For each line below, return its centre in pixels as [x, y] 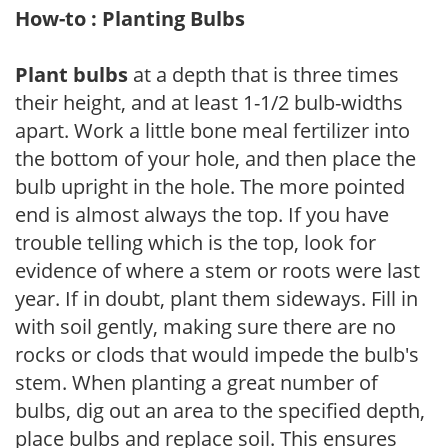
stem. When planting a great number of [196, 382]
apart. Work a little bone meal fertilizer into [212, 130]
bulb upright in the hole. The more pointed [210, 186]
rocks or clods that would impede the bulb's [217, 354]
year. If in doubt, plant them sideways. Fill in [216, 298]
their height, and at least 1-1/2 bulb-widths [209, 102]
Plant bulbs [71, 74]
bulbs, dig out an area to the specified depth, [220, 410]
